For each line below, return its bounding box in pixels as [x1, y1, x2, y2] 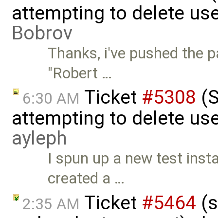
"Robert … [48, 64, 112, 82]
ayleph [12, 127, 67, 150]
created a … [48, 169, 125, 188]
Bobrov [12, 21, 73, 44]
